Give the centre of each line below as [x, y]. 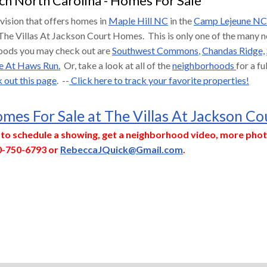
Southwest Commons [155, 50]
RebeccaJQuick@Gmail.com [122, 149]
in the [181, 20]
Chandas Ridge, [233, 50]
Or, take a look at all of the [116, 65]
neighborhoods [204, 65]
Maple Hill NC [138, 20]
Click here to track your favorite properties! [159, 80]
